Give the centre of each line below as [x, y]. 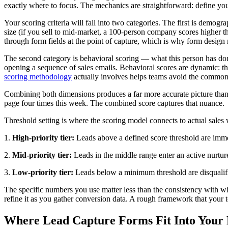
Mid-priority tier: [42, 155]
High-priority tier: [43, 138]
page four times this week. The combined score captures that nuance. [114, 103]
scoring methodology [38, 77]
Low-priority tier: [43, 173]
